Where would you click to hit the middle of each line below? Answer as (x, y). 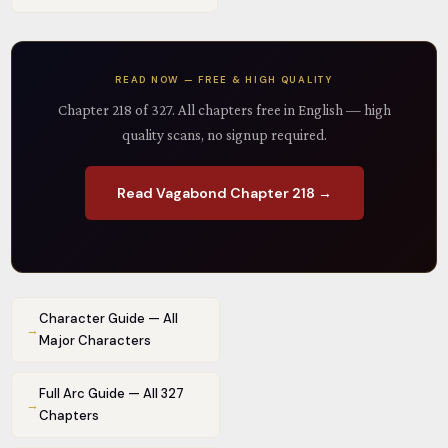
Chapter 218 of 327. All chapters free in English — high (224, 109)
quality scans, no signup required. (224, 134)
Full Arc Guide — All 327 (112, 393)
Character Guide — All (109, 318)
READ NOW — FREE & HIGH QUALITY (224, 79)
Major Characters (95, 340)
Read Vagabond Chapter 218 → (224, 192)
